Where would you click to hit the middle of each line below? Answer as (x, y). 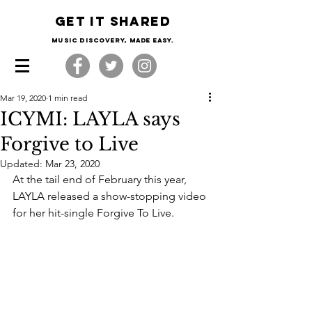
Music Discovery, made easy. (113, 40)
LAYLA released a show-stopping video (111, 196)
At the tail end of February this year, (101, 179)
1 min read (68, 98)
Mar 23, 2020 (72, 164)
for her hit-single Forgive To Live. (95, 213)
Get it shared (113, 21)
